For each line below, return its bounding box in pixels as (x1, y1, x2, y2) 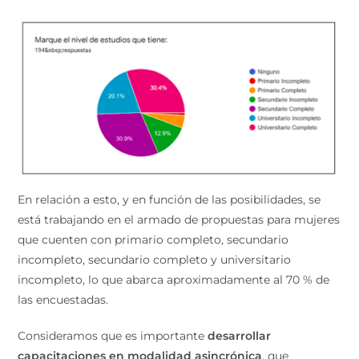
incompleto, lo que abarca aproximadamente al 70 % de (18, 272, 330, 288)
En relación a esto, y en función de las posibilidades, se (18, 192, 321, 208)
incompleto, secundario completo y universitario (18, 252, 292, 268)
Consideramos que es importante (18, 329, 205, 344)
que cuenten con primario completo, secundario (18, 232, 289, 248)
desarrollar (204, 329, 272, 344)
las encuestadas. (18, 292, 112, 308)
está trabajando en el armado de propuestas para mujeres (18, 212, 341, 228)
